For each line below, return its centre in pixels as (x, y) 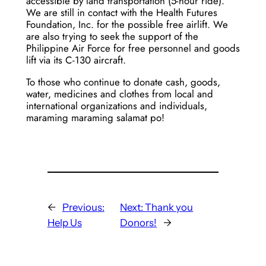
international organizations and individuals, (116, 106)
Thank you (169, 208)
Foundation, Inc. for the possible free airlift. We (127, 25)
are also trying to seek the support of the (112, 37)
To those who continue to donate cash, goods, (123, 82)
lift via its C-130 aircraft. (76, 60)
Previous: (83, 208)
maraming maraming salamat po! (95, 118)
